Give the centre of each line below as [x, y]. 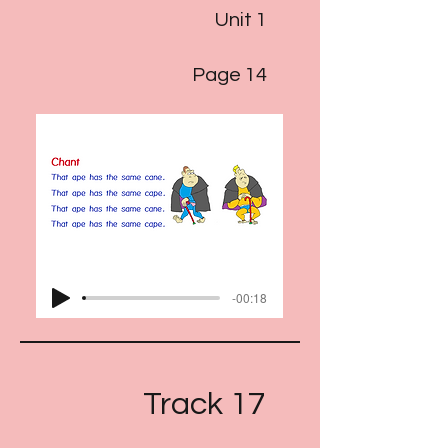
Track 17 [204, 404]
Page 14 [229, 75]
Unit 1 [241, 20]
